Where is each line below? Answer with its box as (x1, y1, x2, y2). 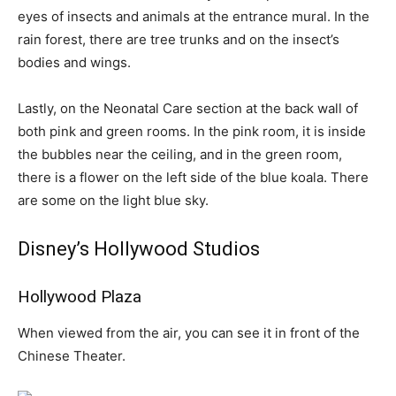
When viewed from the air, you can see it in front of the (18, 324, 360, 341)
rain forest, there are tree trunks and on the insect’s (18, 31, 339, 48)
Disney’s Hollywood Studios (18, 238, 260, 260)
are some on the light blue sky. (18, 192, 209, 209)
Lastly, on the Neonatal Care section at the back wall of (18, 100, 358, 117)
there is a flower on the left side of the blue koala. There (18, 169, 369, 186)
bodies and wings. (18, 54, 131, 71)
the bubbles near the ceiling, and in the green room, (18, 146, 342, 163)
